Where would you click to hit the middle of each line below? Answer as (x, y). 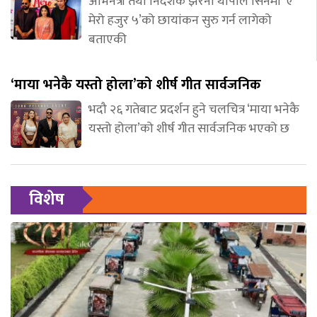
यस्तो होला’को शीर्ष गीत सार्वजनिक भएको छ (189, 129)
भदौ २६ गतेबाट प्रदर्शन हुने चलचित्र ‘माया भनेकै (194, 110)
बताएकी (108, 40)
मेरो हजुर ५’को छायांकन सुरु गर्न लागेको (180, 21)
